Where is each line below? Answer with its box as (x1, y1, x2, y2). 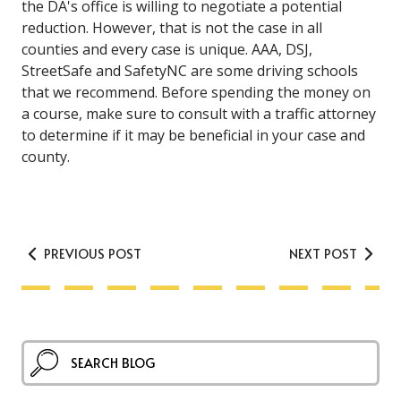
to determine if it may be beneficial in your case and (21, 125, 365, 146)
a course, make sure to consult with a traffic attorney (21, 104, 376, 124)
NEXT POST (289, 243, 361, 262)
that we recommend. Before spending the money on (21, 82, 371, 103)
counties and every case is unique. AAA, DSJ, (21, 39, 312, 60)
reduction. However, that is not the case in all (21, 18, 322, 38)
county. (21, 147, 70, 167)
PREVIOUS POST (40, 243, 141, 262)
